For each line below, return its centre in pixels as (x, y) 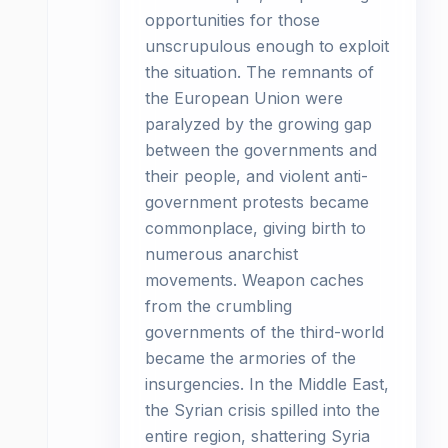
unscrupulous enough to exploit (267, 46)
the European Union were (244, 98)
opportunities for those (232, 20)
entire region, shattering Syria (257, 436)
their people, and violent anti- (256, 176)
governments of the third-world (264, 332)
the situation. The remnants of (259, 72)
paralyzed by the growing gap (258, 124)
